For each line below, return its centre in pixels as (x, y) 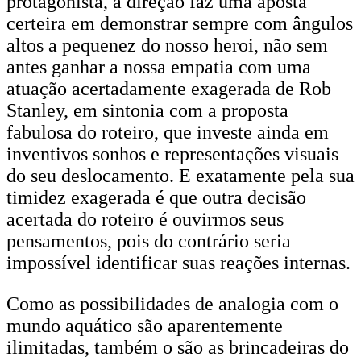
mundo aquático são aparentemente (145, 326)
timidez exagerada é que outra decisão (156, 197)
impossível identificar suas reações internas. (178, 263)
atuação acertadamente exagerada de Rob (169, 89)
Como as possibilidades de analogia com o (172, 304)
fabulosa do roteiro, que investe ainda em (168, 132)
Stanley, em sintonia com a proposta (147, 110)
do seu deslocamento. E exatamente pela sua (180, 176)
